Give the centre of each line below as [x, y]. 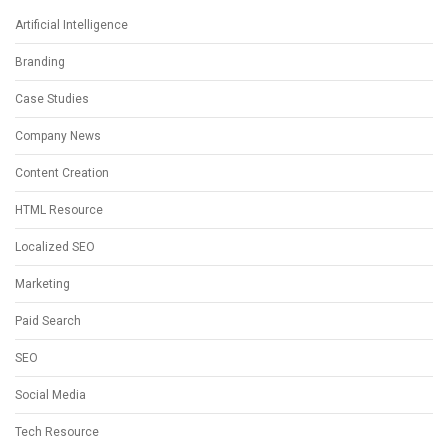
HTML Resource [59, 210]
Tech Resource [57, 432]
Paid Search [48, 321]
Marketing [42, 284]
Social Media [50, 395]
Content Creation [62, 173]
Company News [58, 136]
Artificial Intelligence [71, 25]
